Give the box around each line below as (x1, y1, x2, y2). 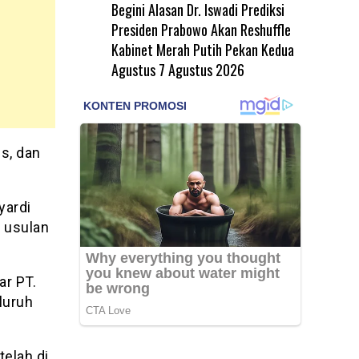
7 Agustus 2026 (158, 58, 244, 80)
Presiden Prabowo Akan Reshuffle (111, 18, 291, 40)
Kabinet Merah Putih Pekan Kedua (111, 38, 294, 60)
